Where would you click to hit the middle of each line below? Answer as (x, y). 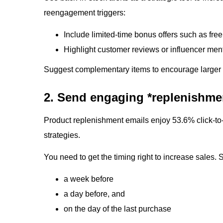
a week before (89, 179)
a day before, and (94, 194)
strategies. (63, 135)
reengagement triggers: (85, 13)
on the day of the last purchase (117, 209)
